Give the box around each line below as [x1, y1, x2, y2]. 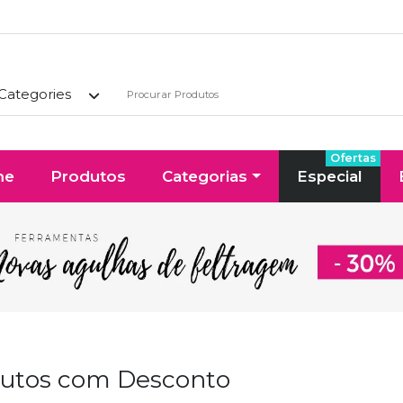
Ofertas [329, 150, 376, 165]
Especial [296, 166, 363, 185]
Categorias [162, 166, 248, 185]
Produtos [50, 166, 127, 185]
